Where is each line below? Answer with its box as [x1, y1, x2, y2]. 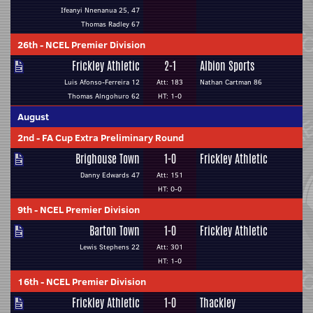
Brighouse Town [75, 151, 140, 167]
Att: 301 [156, 242, 183, 252]
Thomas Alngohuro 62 [68, 91, 140, 101]
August [17, 110, 49, 124]
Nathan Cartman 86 [200, 77, 262, 87]
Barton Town [89, 223, 140, 239]
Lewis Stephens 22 [80, 242, 140, 252]
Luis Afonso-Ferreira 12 [64, 77, 140, 87]
